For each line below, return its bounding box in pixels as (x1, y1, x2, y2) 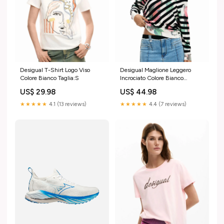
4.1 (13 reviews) (47, 100, 86, 107)
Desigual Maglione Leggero (120, 66, 191, 73)
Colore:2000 (120, 82, 155, 89)
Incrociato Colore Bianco (120, 74, 183, 81)
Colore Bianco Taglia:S (20, 74, 79, 81)
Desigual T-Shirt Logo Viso (20, 66, 90, 73)
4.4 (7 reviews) (147, 100, 186, 107)
